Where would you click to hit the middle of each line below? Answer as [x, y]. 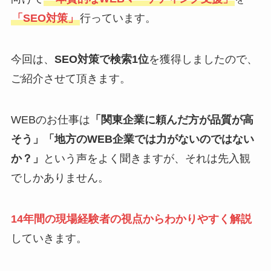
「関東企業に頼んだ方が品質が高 [171, 119]
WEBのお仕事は [50, 119]
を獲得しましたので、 [203, 60]
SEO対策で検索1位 [101, 60]
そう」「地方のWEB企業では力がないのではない [132, 139]
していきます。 [49, 238]
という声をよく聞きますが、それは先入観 [147, 158]
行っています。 [118, 18]
